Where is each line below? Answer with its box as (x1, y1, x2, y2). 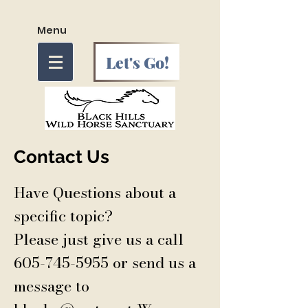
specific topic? (14, 204, 113, 228)
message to (14, 274, 89, 298)
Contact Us (14, 146, 109, 167)
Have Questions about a (14, 181, 176, 204)
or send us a (109, 251, 196, 274)
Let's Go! (106, 51, 169, 73)
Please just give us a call (14, 228, 184, 251)
